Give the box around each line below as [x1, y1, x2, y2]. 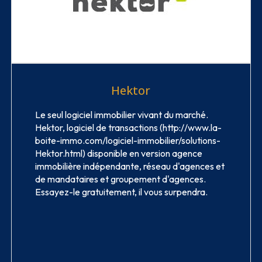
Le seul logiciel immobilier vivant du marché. [35, 109, 208, 121]
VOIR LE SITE [94, 239, 153, 251]
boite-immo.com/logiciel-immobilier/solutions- [35, 135, 220, 147]
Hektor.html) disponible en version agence [35, 147, 202, 160]
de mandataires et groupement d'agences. [35, 173, 206, 185]
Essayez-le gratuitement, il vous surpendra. [35, 186, 208, 198]
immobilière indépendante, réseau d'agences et [35, 160, 225, 173]
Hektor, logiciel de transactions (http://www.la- [35, 122, 222, 134]
